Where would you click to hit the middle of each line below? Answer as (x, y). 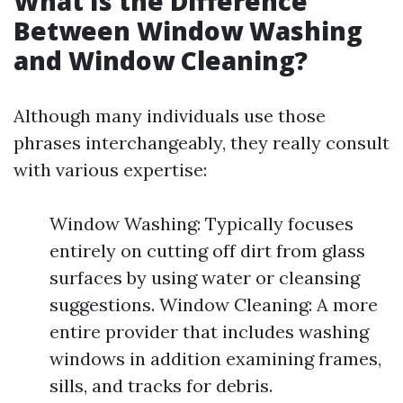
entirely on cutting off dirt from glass (207, 251)
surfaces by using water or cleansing (205, 278)
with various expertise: (110, 170)
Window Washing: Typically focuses (201, 224)
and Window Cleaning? (161, 60)
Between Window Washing (188, 31)
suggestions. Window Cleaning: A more (214, 304)
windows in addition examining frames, (215, 358)
